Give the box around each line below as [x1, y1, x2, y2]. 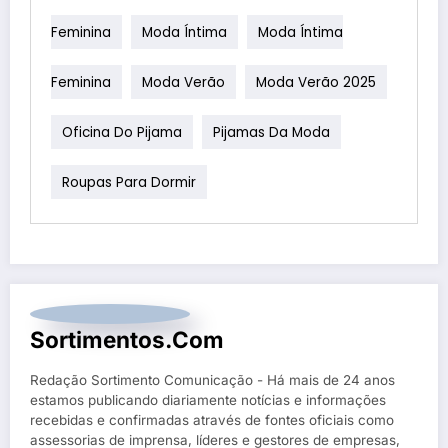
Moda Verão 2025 [256, 72, 376, 92]
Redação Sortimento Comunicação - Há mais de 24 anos [30, 371, 395, 388]
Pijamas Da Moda [213, 122, 330, 142]
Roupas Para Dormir [62, 172, 196, 192]
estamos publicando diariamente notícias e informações [30, 391, 386, 408]
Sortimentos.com [30, 325, 224, 353]
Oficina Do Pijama [62, 122, 182, 142]
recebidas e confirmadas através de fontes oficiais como [30, 411, 394, 428]
